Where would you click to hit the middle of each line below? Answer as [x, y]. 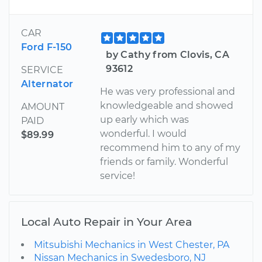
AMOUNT [43, 107]
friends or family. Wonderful [164, 162]
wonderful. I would [144, 134]
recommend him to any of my [170, 148]
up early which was [145, 120]
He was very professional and [168, 92]
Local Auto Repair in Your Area [106, 222]
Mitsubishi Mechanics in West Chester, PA [132, 245]
